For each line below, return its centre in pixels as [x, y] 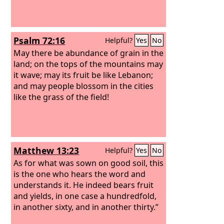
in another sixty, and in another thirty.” [86, 207]
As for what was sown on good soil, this [89, 163]
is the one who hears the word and [80, 174]
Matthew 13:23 [46, 150]
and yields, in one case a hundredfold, [85, 196]
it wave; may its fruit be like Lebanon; [83, 75]
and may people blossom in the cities [84, 86]
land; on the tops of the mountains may [88, 64]
